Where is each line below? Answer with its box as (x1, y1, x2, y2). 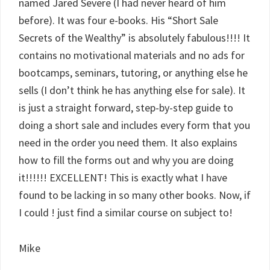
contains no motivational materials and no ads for (19, 48, 245, 62)
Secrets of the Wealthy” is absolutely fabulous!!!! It (19, 31, 250, 45)
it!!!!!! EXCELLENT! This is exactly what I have (19, 171, 227, 184)
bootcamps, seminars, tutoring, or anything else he (19, 66, 248, 80)
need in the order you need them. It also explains (19, 136, 237, 149)
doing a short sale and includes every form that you (19, 118, 250, 132)
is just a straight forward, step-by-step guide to (19, 101, 233, 115)
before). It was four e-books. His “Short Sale (19, 13, 218, 27)
